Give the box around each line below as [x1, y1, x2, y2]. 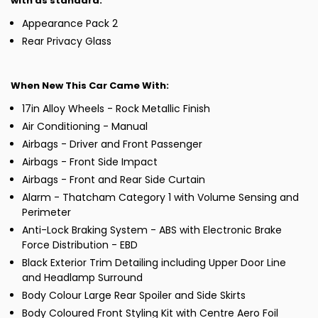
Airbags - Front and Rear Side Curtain [22, 172, 205, 187]
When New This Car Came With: [11, 79, 169, 93]
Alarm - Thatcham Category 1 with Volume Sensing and [22, 190, 299, 205]
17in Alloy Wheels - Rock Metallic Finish [22, 102, 210, 116]
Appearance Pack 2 [22, 16, 118, 31]
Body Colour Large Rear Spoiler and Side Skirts [22, 288, 246, 303]
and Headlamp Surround [22, 270, 143, 285]
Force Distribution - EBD [22, 238, 138, 253]
